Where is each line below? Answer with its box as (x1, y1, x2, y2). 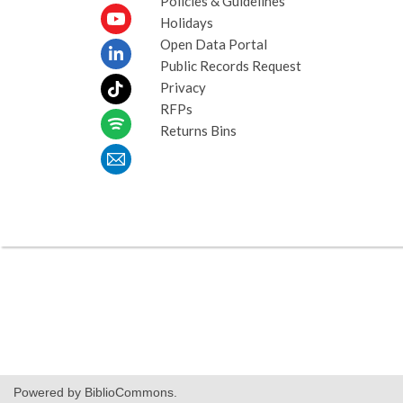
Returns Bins (159, 122, 237, 139)
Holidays (159, 14, 213, 31)
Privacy (159, 79, 206, 95)
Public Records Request (159, 58, 301, 74)
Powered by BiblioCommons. (13, 385, 177, 399)
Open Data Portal (159, 36, 267, 52)
